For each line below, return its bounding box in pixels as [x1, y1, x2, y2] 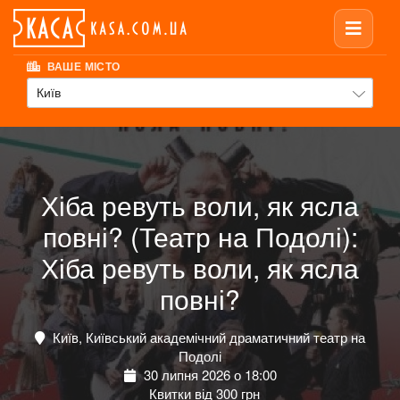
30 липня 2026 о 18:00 [139, 365, 277, 385]
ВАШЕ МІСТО [44, 58, 121, 75]
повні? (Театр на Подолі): [42, 217, 358, 256]
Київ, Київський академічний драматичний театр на [49, 328, 365, 347]
